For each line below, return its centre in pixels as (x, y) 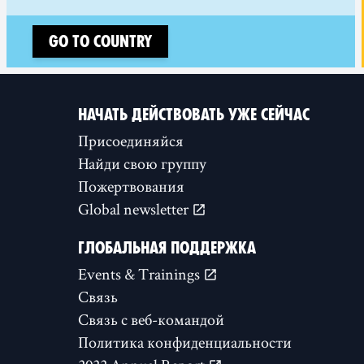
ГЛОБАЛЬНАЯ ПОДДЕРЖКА (167, 248)
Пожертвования (131, 186)
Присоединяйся (131, 141)
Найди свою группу (142, 163)
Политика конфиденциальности (185, 342)
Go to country (100, 41)
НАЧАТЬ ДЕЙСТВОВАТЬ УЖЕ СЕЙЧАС (194, 115)
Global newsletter (135, 209)
